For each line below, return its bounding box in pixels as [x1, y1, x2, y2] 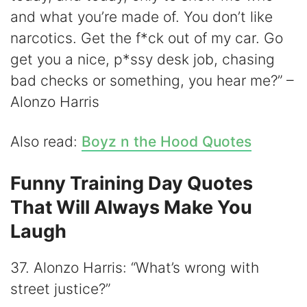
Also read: [10, 133, 82, 151]
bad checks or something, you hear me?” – [10, 72, 294, 90]
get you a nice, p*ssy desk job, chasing [10, 51, 275, 69]
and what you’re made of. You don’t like [10, 8, 273, 26]
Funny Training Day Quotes [10, 171, 253, 195]
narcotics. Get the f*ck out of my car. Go [10, 29, 283, 47]
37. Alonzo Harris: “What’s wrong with [10, 258, 259, 276]
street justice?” [10, 280, 110, 297]
